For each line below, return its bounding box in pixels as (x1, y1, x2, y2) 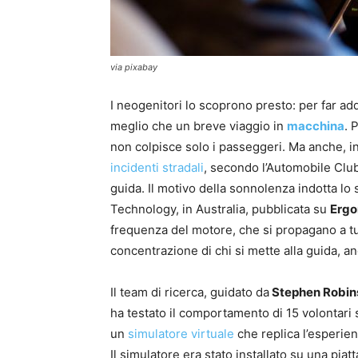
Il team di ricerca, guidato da (110, 284, 269, 300)
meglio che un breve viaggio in (110, 118, 287, 134)
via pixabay (110, 62, 157, 74)
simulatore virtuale (128, 326, 234, 342)
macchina (287, 118, 344, 134)
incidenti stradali (110, 160, 204, 176)
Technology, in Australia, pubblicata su (110, 201, 330, 217)
